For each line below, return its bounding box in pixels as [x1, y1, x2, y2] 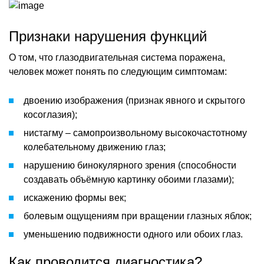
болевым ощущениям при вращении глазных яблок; [24, 210, 252, 221]
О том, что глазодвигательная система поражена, [9, 52, 225, 62]
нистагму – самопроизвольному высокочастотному [24, 127, 247, 138]
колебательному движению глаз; [24, 141, 166, 152]
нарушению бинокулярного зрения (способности [24, 160, 236, 170]
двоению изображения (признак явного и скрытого [24, 95, 245, 105]
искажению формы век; [24, 192, 126, 203]
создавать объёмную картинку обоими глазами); [24, 174, 234, 184]
